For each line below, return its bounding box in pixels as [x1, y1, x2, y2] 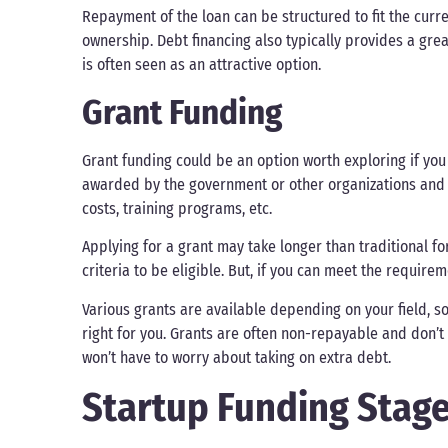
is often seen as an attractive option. [82, 54, 321, 74]
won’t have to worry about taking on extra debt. [82, 347, 391, 367]
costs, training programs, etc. [82, 199, 272, 219]
